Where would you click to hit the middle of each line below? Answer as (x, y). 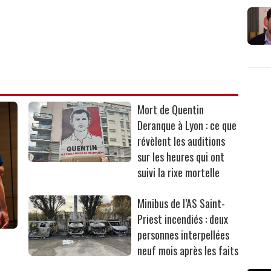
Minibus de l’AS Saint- (181, 204)
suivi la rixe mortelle (179, 173)
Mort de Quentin (171, 110)
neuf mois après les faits (188, 251)
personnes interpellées (184, 235)
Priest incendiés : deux (183, 219)
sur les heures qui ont (181, 157)
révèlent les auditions (181, 141)
